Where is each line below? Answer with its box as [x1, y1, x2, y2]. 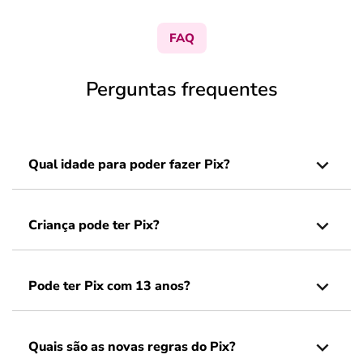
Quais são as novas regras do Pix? [28, 338, 235, 356]
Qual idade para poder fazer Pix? [28, 156, 229, 173]
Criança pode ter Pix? [28, 216, 159, 234]
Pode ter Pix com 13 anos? [28, 277, 190, 295]
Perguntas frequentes [85, 76, 278, 102]
